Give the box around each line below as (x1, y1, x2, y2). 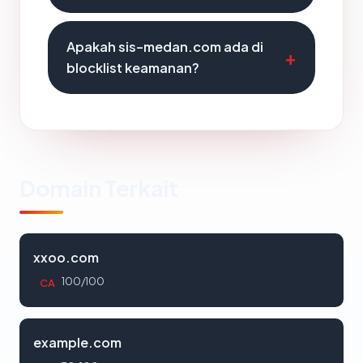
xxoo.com (33, 249, 99, 266)
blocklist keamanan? (66, 59, 199, 76)
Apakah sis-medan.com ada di (66, 38, 263, 55)
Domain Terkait (19, 174, 178, 202)
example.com (33, 334, 122, 351)
